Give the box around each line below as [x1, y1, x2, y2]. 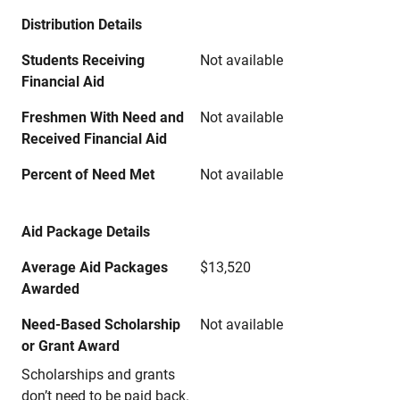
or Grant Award [21, 337, 120, 354]
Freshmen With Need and [21, 109, 184, 126]
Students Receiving [21, 52, 145, 69]
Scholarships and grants [21, 366, 175, 383]
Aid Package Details [21, 223, 150, 240]
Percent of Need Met [21, 166, 154, 183]
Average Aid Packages [21, 259, 168, 276]
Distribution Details [21, 16, 142, 33]
